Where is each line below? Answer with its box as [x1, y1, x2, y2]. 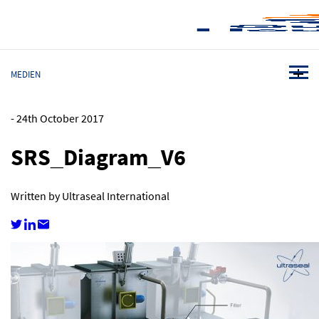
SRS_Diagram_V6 [11, 142, 186, 173]
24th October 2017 [16, 111, 104, 126]
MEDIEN [11, 68, 41, 80]
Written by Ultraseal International [11, 188, 169, 204]
